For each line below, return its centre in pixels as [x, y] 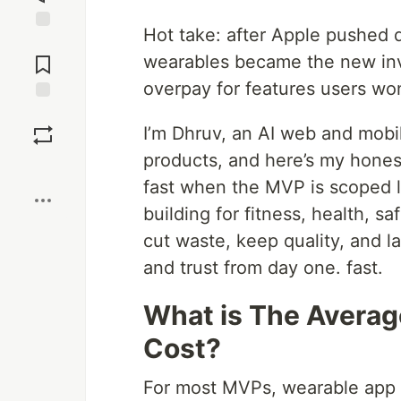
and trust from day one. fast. [263, 268]
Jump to [43, 42]
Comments [43, 57]
